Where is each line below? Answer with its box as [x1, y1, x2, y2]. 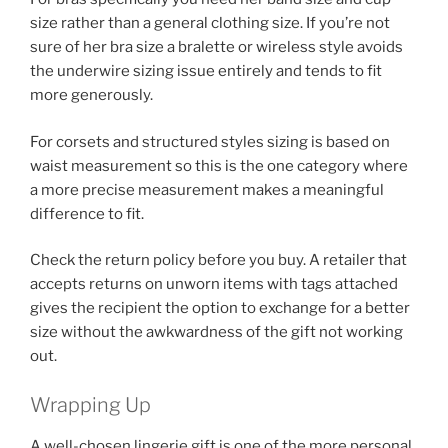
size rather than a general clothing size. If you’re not [30, 14, 390, 33]
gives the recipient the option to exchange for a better [30, 299, 410, 318]
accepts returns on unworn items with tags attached [30, 275, 398, 294]
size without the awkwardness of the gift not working [30, 323, 403, 342]
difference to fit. [30, 204, 144, 223]
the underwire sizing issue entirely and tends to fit [30, 62, 382, 81]
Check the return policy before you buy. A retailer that [30, 251, 407, 270]
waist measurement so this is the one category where [30, 156, 408, 175]
